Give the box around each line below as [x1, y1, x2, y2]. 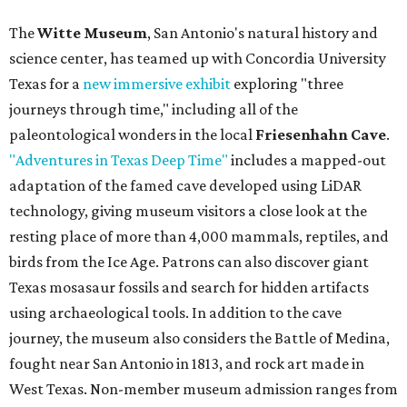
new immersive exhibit [83, 74, 231, 94]
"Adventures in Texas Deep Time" [9, 151, 228, 170]
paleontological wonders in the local [9, 125, 255, 144]
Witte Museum [37, 24, 147, 43]
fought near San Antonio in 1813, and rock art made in [9, 354, 364, 373]
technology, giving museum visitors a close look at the [9, 202, 367, 221]
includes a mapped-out [228, 151, 386, 170]
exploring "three [231, 74, 343, 94]
